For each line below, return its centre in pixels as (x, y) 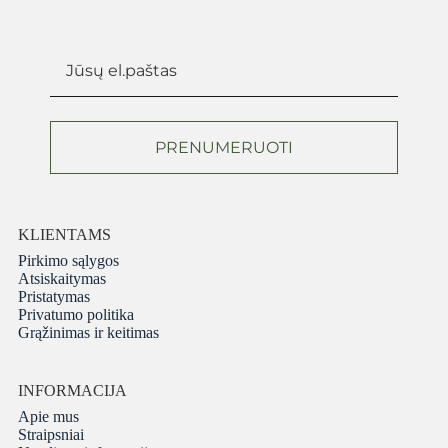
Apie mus (48, 417)
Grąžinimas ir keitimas (88, 333)
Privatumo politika (75, 315)
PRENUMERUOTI (224, 148)
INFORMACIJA (72, 391)
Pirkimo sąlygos (68, 261)
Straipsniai (50, 435)
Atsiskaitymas (61, 279)
